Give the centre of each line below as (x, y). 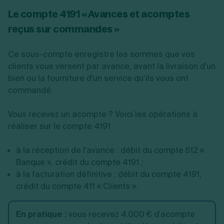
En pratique (39, 214)
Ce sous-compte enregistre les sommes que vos (101, 54)
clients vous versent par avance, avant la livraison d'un (112, 66)
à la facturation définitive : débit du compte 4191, (109, 174)
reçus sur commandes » (64, 29)
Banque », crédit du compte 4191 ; (79, 162)
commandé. (30, 90)
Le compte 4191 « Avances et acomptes (99, 14)
